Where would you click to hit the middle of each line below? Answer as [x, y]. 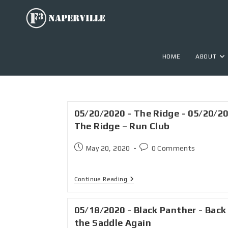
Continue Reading [101, 179]
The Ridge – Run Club [122, 126]
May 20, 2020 [108, 148]
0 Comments [173, 148]
